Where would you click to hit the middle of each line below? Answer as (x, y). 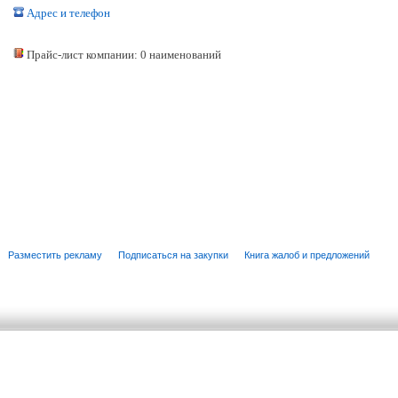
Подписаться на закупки (173, 255)
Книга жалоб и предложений (307, 255)
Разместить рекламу (55, 255)
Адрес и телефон (67, 13)
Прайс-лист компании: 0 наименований (123, 55)
